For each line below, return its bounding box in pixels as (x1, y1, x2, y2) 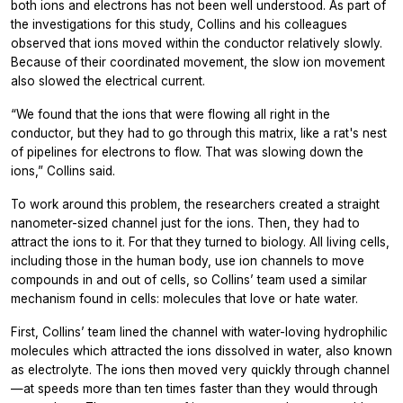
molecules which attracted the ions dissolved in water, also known (11, 344, 392, 359)
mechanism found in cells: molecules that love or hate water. (11, 291, 358, 307)
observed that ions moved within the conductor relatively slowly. (11, 36, 382, 51)
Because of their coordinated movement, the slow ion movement (11, 55, 385, 70)
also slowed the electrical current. (11, 74, 205, 89)
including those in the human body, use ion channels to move (11, 254, 364, 269)
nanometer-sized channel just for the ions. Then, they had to (11, 216, 360, 231)
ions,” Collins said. (11, 164, 115, 179)
